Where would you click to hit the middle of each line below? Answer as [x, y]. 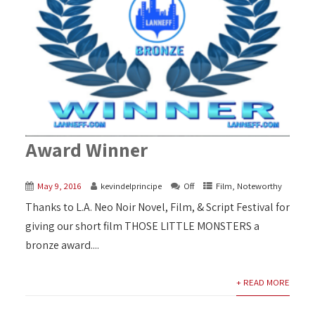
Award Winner [86, 149]
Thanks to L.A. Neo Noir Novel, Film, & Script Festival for [157, 207]
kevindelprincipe [131, 186]
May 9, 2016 [59, 186]
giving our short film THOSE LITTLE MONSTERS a [142, 226]
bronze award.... [62, 245]
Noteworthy [259, 186]
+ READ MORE [263, 282]
